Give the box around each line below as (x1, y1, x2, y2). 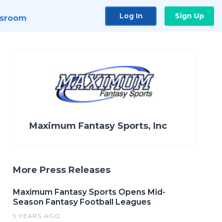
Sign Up (174, 11, 204, 20)
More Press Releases (13, 165, 111, 175)
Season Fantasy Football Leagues (13, 197, 151, 207)
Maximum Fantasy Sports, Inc (29, 120, 167, 131)
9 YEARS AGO (13, 212, 61, 220)
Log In (119, 11, 143, 20)
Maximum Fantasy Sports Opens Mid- (13, 187, 166, 197)
